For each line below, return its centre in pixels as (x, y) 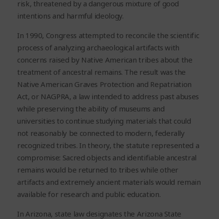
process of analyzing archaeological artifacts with (99, 47)
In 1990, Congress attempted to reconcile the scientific (108, 35)
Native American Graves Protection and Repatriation (105, 84)
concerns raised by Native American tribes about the (105, 59)
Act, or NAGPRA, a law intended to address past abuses (108, 96)
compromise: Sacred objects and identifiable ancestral (107, 157)
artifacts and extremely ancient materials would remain (109, 182)
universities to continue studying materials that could (104, 120)
